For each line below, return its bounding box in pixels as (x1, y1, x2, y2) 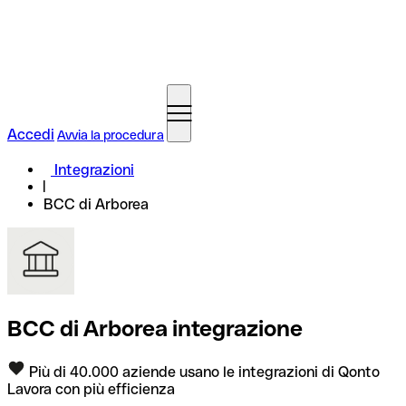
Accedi (7, 126, 54, 143)
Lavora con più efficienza (7, 380, 175, 398)
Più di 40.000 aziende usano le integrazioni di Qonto (25, 362, 380, 381)
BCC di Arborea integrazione (7, 315, 303, 341)
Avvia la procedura (57, 128, 164, 142)
